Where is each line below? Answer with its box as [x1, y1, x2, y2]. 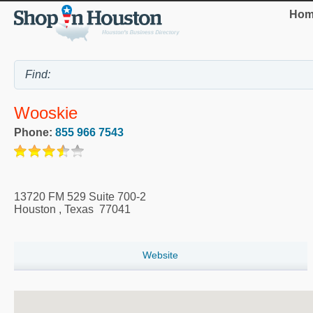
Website [143, 249, 179, 261]
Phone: [14, 126, 55, 139]
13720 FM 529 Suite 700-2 [14, 191, 146, 203]
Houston [14, 203, 56, 216]
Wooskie [14, 103, 78, 123]
